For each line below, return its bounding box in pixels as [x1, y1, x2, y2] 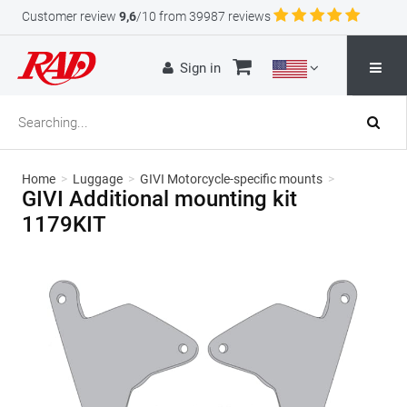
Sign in [180, 60, 222, 76]
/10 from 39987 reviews [136, 9, 271, 24]
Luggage [73, 172, 123, 186]
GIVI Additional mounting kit [22, 186, 297, 212]
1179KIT [22, 212, 106, 237]
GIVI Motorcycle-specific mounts [140, 172, 323, 186]
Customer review [22, 9, 116, 24]
